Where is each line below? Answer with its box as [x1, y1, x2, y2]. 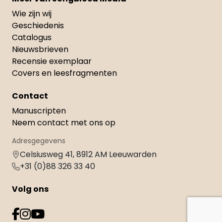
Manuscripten [12, 105, 66, 117]
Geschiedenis [12, 20, 64, 32]
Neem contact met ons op [12, 117, 115, 129]
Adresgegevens [12, 136, 65, 146]
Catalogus [12, 32, 52, 44]
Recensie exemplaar [12, 55, 92, 67]
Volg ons [12, 183, 49, 195]
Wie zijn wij [12, 8, 52, 20]
